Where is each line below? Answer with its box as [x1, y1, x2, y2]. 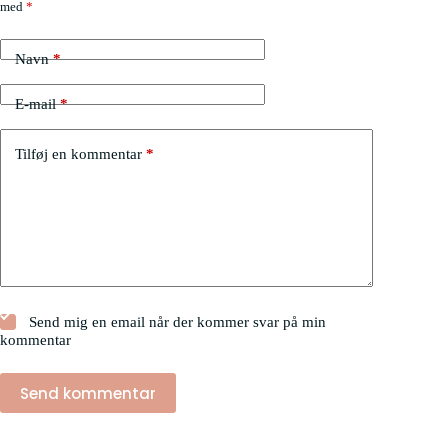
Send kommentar [20, 382, 156, 404]
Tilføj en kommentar [15, 145, 142, 162]
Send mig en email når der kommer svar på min [25, 314, 327, 331]
